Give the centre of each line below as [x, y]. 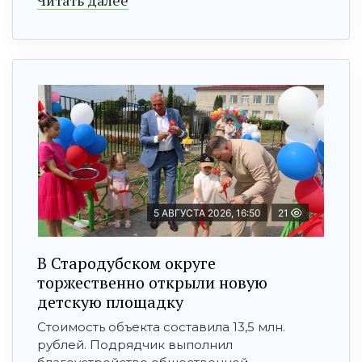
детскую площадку [110, 301]
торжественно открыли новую [152, 282]
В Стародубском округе [126, 263]
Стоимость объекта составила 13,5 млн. [161, 326]
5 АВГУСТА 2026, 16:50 [207, 213]
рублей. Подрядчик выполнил [135, 344]
